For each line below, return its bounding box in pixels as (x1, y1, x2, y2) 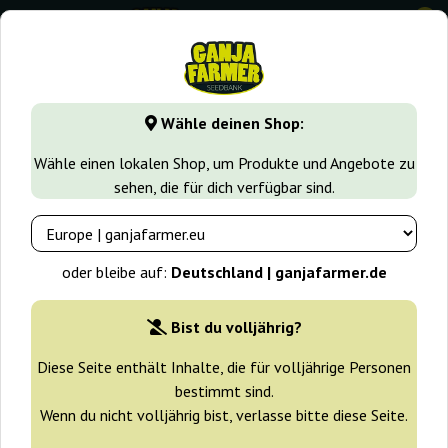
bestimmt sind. (174, 381, 274, 402)
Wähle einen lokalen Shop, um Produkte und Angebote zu (33, 153, 415, 174)
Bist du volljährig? (170, 317, 302, 338)
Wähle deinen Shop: (156, 113, 304, 134)
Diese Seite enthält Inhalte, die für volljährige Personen (37, 357, 411, 378)
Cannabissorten (159, 91, 262, 111)
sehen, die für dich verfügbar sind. (113, 177, 335, 198)
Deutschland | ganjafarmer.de (170, 262, 387, 283)
